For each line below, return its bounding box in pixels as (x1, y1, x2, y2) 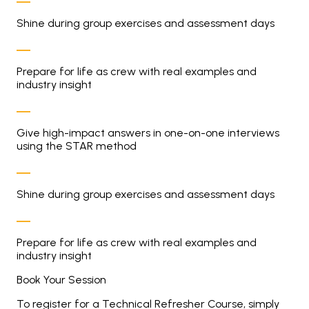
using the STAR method (17, 139, 137, 152)
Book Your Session (17, 273, 106, 286)
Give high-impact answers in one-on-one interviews (17, 126, 279, 139)
